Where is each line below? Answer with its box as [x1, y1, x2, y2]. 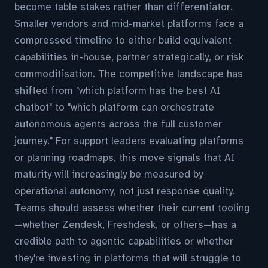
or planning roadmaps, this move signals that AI [14, 151, 235, 164]
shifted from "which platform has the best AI [14, 84, 221, 97]
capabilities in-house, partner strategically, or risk [14, 51, 243, 63]
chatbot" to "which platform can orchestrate [14, 101, 214, 114]
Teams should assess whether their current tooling [14, 202, 250, 214]
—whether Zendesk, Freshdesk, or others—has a [14, 218, 236, 231]
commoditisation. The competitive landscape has [14, 68, 243, 80]
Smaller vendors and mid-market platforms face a [14, 17, 243, 30]
